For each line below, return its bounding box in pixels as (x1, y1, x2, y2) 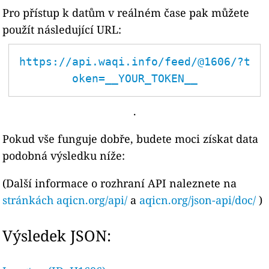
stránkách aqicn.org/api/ (2, 193, 128, 207)
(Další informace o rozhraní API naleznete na (2, 176, 237, 190)
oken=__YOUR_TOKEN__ (71, 72, 198, 85)
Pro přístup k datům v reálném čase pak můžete (2, 5, 250, 20)
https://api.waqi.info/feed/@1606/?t (19, 55, 250, 68)
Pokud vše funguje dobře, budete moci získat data (2, 131, 259, 146)
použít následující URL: (2, 22, 122, 37)
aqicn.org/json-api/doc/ (139, 193, 256, 207)
